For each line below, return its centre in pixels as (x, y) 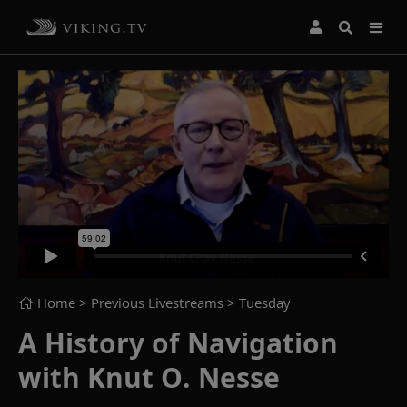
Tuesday (264, 302)
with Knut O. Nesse (149, 377)
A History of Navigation (178, 342)
